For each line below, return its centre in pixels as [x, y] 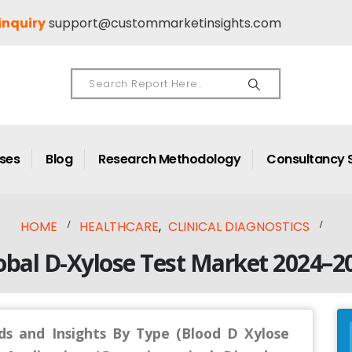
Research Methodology [169, 159]
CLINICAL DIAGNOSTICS [239, 226]
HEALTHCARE [119, 226]
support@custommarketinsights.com [165, 23]
